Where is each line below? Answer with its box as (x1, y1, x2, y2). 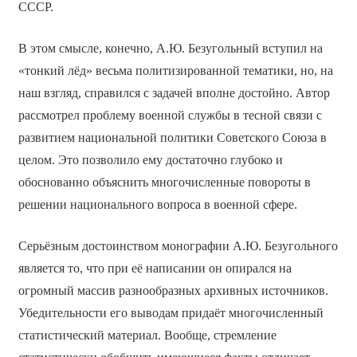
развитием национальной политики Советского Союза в (18, 131, 327, 145)
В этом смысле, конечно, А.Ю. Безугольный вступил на (18, 41, 323, 56)
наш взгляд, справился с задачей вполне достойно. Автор (18, 86, 330, 100)
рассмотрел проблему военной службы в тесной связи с (18, 108, 322, 123)
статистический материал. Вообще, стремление (18, 328, 277, 343)
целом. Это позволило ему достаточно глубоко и (18, 153, 283, 167)
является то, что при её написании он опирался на (18, 261, 292, 276)
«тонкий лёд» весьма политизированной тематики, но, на (18, 64, 333, 78)
